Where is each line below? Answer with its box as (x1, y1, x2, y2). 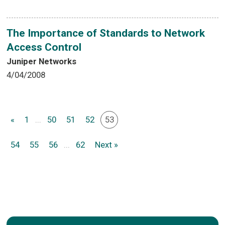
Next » (95, 140, 119, 150)
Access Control (7, 41, 82, 53)
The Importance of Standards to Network (7, 27, 205, 39)
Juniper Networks (7, 56, 77, 66)
